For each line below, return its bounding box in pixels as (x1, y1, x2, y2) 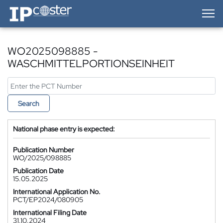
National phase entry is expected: (13, 124, 115, 133)
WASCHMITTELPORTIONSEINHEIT (7, 57, 175, 70)
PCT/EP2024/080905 (13, 195, 83, 204)
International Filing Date (13, 208, 87, 217)
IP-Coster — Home (7, 3, 64, 12)
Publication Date (13, 166, 64, 175)
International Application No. (13, 187, 101, 196)
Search (18, 99, 39, 108)
